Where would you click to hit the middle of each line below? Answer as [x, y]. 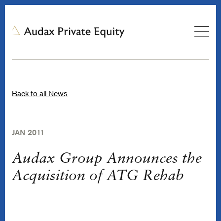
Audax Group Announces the [107, 159]
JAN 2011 [28, 132]
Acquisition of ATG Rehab [98, 176]
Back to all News [40, 93]
